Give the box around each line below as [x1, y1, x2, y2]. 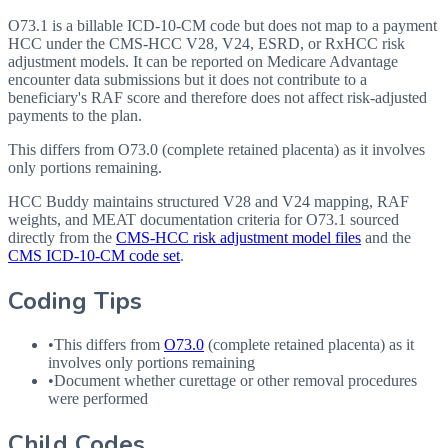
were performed [48, 390, 148, 408]
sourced [346, 210, 399, 228]
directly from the [8, 228, 112, 246]
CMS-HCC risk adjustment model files [116, 228, 361, 246]
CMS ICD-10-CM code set [8, 246, 180, 264]
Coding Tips [8, 284, 142, 317]
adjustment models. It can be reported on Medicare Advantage [8, 52, 398, 70]
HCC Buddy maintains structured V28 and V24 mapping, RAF [8, 192, 409, 210]
